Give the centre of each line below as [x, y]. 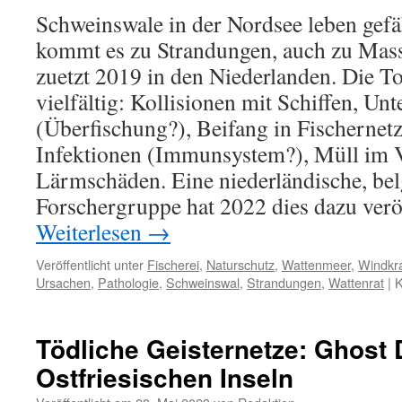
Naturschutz [240, 264]
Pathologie [128, 282]
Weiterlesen [92, 232]
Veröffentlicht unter [90, 264]
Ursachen [63, 282]
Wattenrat [356, 282]
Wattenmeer [316, 264]
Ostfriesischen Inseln [165, 377]
